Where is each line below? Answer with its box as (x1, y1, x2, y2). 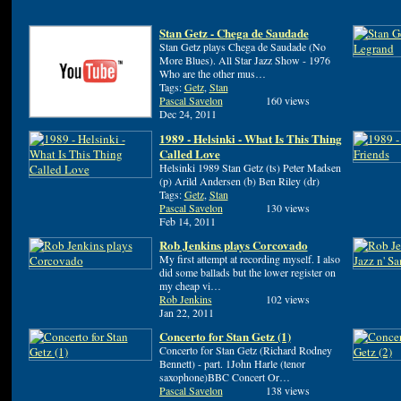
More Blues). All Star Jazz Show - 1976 (158, 52, 330, 67)
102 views (265, 291, 310, 306)
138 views (265, 382, 310, 397)
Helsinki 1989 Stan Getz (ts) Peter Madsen (158, 159, 341, 175)
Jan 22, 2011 (158, 304, 214, 320)
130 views (265, 200, 310, 215)
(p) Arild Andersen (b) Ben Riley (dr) (158, 173, 320, 188)
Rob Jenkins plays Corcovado (158, 235, 308, 253)
